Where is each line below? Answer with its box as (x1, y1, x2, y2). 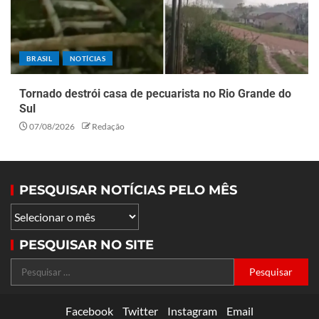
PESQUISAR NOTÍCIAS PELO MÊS (19, 182, 237, 199)
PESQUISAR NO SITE (19, 237, 154, 253)
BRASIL (26, 54, 53, 63)
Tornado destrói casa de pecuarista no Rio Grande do (19, 87, 291, 101)
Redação (92, 121, 125, 132)
